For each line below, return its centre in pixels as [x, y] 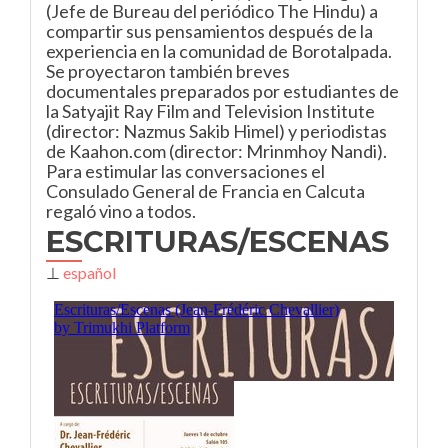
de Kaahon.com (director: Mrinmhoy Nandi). [216, 151]
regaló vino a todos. [121, 211]
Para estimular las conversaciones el [185, 171]
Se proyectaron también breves [168, 71]
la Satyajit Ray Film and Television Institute [210, 111]
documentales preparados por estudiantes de [222, 91]
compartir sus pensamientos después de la [209, 31]
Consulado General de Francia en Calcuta [205, 191]
